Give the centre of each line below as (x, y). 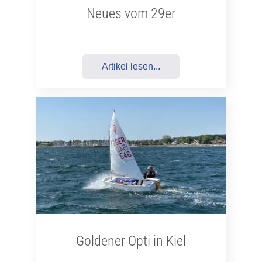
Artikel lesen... (131, 66)
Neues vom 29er (131, 13)
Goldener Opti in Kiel (131, 241)
